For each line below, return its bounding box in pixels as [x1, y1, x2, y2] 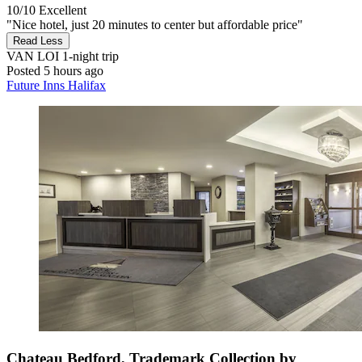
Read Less [13, 35, 63, 48]
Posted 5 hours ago [6, 64, 103, 78]
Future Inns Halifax [6, 78, 106, 93]
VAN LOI [6, 49, 59, 64]
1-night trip [59, 49, 119, 64]
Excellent [39, 3, 86, 18]
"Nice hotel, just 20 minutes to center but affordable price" [6, 18, 303, 32]
